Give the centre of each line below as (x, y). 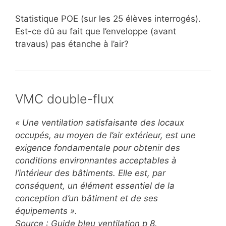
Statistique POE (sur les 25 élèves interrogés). (108, 18)
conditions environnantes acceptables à (96, 160)
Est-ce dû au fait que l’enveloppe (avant (96, 31)
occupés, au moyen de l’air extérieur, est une (105, 135)
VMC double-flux (65, 99)
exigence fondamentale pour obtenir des (98, 148)
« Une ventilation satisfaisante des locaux (100, 122)
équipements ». (46, 211)
